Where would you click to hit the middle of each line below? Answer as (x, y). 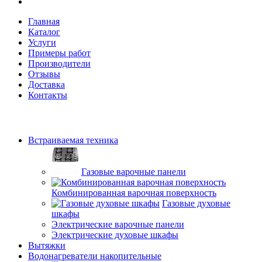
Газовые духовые (196, 204)
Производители (59, 63)
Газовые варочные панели (134, 172)
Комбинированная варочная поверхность (134, 193)
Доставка (46, 85)
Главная (44, 21)
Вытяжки (47, 246)
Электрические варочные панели (118, 225)
